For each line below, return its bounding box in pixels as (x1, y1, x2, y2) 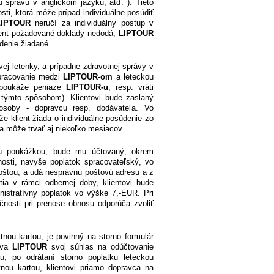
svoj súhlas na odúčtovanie (47, 242, 154, 252)
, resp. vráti (108, 83, 154, 92)
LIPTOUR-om (63, 72, 113, 82)
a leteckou (113, 72, 154, 82)
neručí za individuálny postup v (31, 18, 154, 28)
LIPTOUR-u (66, 83, 109, 92)
